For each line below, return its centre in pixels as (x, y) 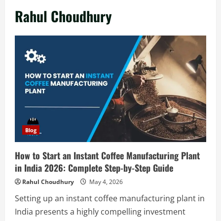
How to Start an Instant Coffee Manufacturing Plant (107, 155)
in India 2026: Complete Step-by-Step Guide (94, 167)
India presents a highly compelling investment (100, 211)
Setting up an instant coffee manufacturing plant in (110, 198)
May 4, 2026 (105, 182)
